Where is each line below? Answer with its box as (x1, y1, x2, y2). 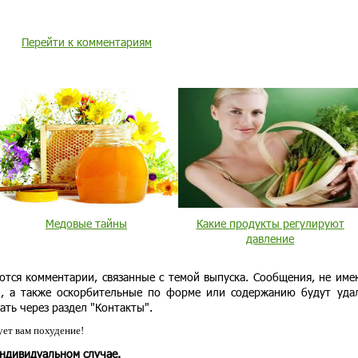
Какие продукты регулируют (196, 215, 344, 231)
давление (246, 230, 294, 246)
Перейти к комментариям (22, 34, 152, 50)
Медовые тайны (46, 215, 127, 231)
